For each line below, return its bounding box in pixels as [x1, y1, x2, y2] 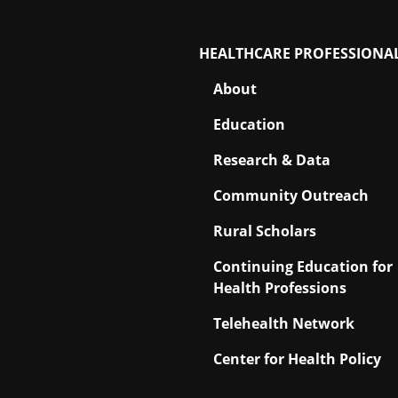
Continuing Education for [213, 257, 393, 277]
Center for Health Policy [213, 349, 381, 370]
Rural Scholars [213, 221, 316, 242]
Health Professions [213, 278, 346, 298]
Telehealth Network [213, 314, 354, 334]
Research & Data [213, 150, 330, 171]
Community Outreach [213, 186, 369, 206]
